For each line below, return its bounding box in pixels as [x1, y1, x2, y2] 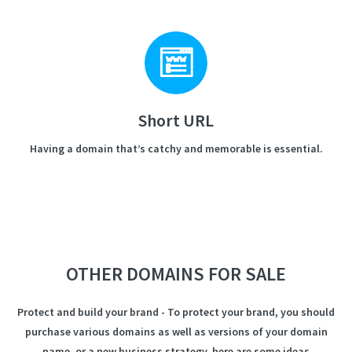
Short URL [138, 109, 214, 131]
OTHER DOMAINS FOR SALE [66, 262, 286, 286]
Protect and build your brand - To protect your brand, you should [17, 305, 335, 319]
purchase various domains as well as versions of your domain [24, 324, 328, 339]
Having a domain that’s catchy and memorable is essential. [29, 141, 323, 156]
